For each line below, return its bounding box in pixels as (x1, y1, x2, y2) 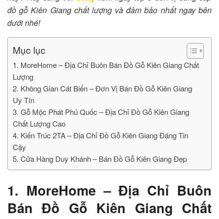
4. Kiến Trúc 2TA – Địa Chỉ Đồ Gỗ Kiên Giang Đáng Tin (13, 130, 188, 140)
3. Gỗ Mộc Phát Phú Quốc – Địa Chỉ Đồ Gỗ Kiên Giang (13, 107, 189, 117)
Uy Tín (13, 95, 36, 105)
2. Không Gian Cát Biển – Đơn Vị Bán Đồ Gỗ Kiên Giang (13, 83, 192, 93)
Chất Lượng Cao (13, 118, 66, 129)
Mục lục (13, 43, 45, 57)
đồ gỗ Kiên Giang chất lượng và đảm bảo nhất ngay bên (7, 4, 212, 16)
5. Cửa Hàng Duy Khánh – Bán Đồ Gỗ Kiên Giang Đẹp (13, 153, 187, 164)
